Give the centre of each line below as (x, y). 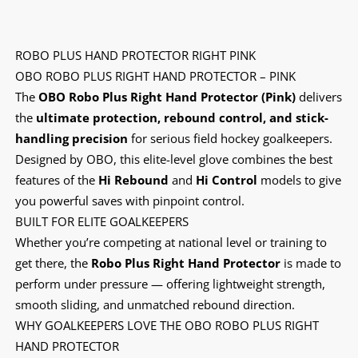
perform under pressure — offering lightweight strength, (170, 283)
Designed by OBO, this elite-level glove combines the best (173, 159)
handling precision (71, 138)
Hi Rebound (133, 179)
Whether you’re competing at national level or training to (171, 242)
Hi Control (226, 179)
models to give (299, 179)
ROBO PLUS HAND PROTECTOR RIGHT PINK (135, 55)
